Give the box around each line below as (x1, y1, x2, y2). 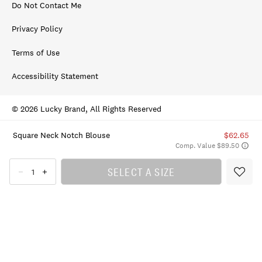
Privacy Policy (12, 23, 63, 35)
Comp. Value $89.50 (175, 140, 240, 150)
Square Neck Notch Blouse (12, 129, 110, 140)
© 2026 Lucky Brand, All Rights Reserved (12, 104, 161, 114)
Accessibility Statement (12, 71, 98, 81)
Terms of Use (12, 47, 60, 58)
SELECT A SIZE (107, 165, 175, 178)
